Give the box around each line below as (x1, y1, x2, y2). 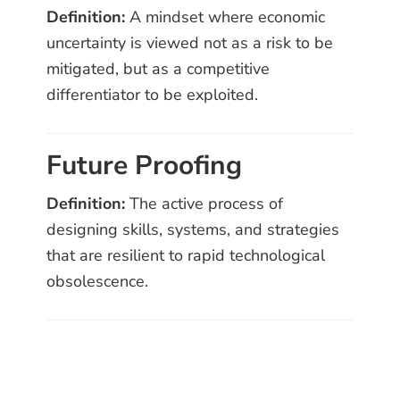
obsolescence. (46, 271, 149, 293)
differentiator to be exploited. (46, 84, 259, 106)
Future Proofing (46, 147, 243, 185)
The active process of (125, 193, 284, 215)
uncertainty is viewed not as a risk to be (46, 32, 334, 54)
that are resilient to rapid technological (46, 245, 326, 267)
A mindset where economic (125, 6, 326, 29)
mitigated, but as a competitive (46, 58, 271, 80)
